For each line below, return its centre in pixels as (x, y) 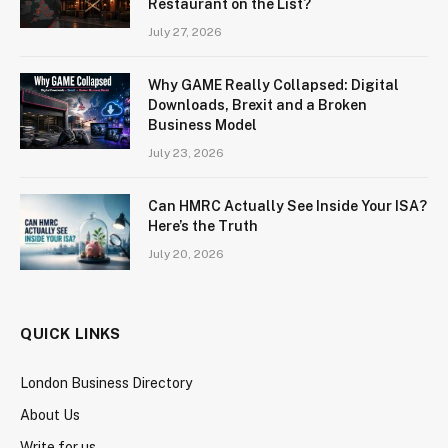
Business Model (202, 125)
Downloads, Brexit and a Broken (257, 105)
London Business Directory (106, 383)
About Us (50, 415)
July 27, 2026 (185, 32)
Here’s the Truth (203, 226)
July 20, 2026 (186, 254)
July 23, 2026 (186, 153)
